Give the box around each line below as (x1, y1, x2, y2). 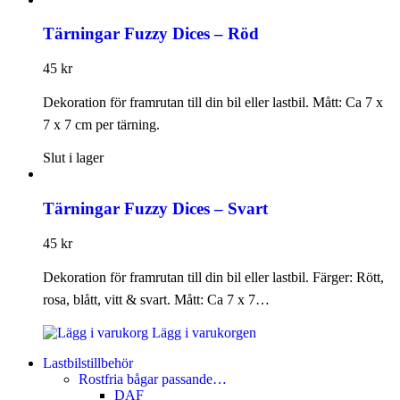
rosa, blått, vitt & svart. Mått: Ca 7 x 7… (43, 291, 270, 307)
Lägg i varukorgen (148, 324, 256, 340)
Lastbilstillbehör (43, 354, 133, 371)
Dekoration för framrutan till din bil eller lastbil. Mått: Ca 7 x (43, 95, 383, 111)
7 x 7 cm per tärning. (43, 117, 160, 133)
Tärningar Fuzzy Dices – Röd (43, 24, 259, 44)
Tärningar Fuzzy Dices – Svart (43, 198, 268, 218)
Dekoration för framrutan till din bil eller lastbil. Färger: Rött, (43, 269, 384, 285)
